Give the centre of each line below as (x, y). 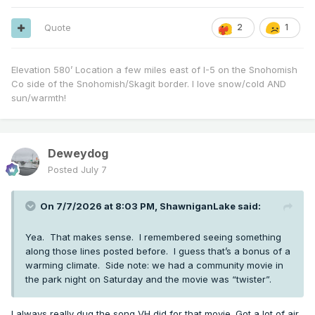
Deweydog (78, 154)
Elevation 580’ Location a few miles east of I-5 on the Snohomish (154, 70)
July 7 (94, 170)
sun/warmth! (40, 98)
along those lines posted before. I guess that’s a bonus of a (158, 251)
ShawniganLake (198, 206)
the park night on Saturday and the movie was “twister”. (151, 279)
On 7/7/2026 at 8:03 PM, (100, 206)
